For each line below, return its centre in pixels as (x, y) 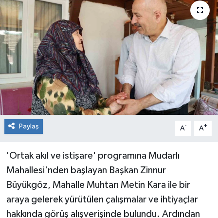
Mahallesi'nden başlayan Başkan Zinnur (86, 170)
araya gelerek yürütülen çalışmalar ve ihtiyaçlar (102, 199)
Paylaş (29, 126)
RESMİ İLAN (49, 17)
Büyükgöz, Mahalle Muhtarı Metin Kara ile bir (98, 185)
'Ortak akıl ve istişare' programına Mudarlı (93, 155)
